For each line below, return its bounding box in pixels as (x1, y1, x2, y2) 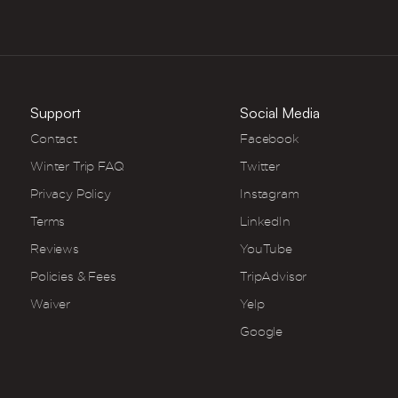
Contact (30, 131, 77, 146)
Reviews (30, 242, 79, 256)
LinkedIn (240, 214, 291, 228)
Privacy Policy (30, 187, 111, 201)
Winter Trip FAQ (30, 159, 124, 173)
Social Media (240, 104, 320, 122)
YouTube (240, 242, 292, 256)
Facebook (240, 131, 299, 146)
